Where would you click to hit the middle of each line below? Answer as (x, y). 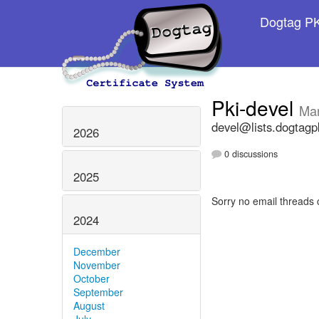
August (89, 306)
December (97, 252)
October (91, 279)
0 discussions (250, 154)
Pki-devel (255, 108)
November (97, 265)
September (98, 292)
